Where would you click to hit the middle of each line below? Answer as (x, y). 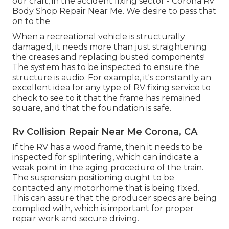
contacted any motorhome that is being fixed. (106, 188)
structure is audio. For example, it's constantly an (112, 78)
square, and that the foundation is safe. (92, 108)
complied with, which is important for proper (103, 209)
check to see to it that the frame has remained (107, 98)
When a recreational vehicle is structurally (99, 37)
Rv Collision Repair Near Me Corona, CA (105, 132)
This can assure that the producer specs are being (114, 198)
